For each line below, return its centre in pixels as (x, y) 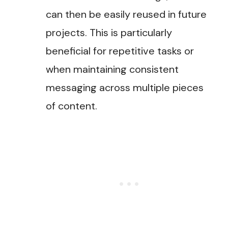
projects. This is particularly (109, 33)
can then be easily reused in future (126, 15)
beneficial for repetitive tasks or (120, 51)
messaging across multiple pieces (125, 88)
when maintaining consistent (112, 69)
